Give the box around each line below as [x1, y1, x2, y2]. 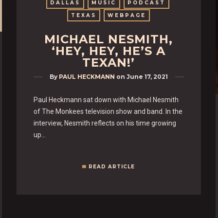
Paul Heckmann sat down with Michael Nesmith [33, 95, 179, 104]
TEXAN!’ [82, 55, 135, 70]
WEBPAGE [108, 12, 146, 18]
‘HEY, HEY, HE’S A [52, 43, 166, 58]
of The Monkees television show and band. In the [33, 107, 182, 115]
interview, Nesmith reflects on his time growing [33, 119, 176, 127]
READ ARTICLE [89, 163, 135, 170]
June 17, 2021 [126, 73, 168, 80]
